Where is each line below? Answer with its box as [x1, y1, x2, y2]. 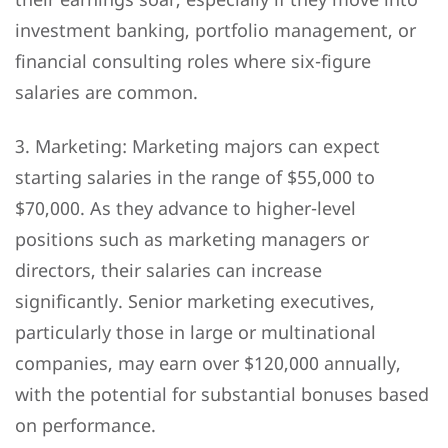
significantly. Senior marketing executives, [15, 288, 375, 313]
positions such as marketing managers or [15, 226, 369, 251]
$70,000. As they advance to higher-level [15, 195, 356, 220]
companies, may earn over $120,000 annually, [15, 350, 401, 375]
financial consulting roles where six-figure [15, 48, 371, 73]
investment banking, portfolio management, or [15, 17, 416, 42]
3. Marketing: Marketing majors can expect [15, 133, 380, 158]
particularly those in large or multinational [15, 319, 376, 344]
